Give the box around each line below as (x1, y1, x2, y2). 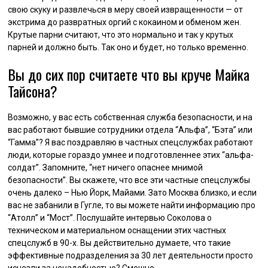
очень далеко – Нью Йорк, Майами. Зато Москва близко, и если (8, 187, 257, 197)
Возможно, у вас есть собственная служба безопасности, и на (8, 112, 253, 122)
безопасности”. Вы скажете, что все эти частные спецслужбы (8, 175, 251, 185)
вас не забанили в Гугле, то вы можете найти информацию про (8, 200, 256, 210)
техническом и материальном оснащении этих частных (8, 225, 227, 235)
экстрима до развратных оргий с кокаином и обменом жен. (8, 17, 242, 27)
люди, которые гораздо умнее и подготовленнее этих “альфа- (8, 150, 254, 160)
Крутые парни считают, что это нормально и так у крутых (8, 29, 234, 39)
